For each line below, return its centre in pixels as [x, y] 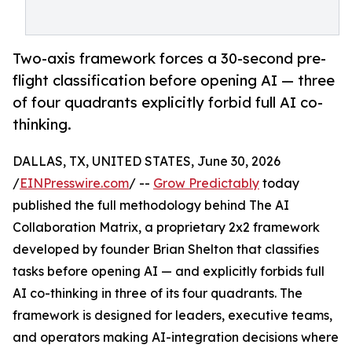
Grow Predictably [206, 183]
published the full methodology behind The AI [151, 205]
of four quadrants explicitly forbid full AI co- [168, 103]
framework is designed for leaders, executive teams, [172, 315]
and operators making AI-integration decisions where [176, 337]
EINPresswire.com [74, 183]
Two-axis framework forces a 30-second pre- [169, 59]
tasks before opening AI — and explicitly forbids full [169, 271]
